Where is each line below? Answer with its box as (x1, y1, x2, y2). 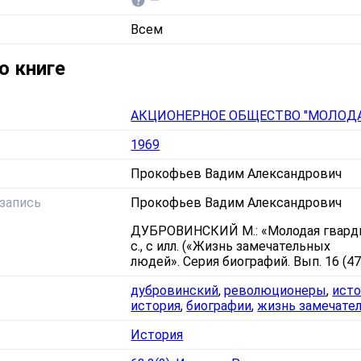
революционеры (224, 282, 327, 298)
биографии (186, 297, 252, 313)
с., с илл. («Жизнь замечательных (131, 238, 331, 254)
